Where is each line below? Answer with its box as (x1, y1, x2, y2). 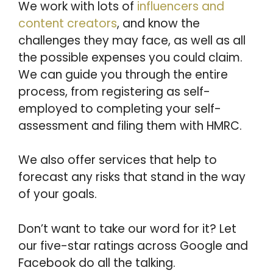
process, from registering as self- (18, 83, 210, 100)
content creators (18, 15, 117, 32)
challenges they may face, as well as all (18, 32, 246, 49)
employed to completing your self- (18, 100, 221, 117)
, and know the (117, 15, 200, 32)
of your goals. (18, 186, 97, 202)
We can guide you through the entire (18, 66, 228, 83)
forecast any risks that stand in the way (18, 169, 246, 185)
